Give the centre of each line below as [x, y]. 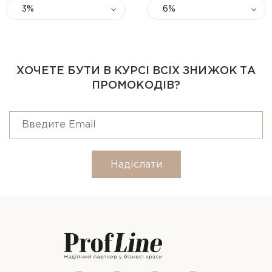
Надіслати [136, 165]
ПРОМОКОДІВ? [136, 86]
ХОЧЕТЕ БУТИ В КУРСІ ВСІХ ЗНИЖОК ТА [136, 71]
